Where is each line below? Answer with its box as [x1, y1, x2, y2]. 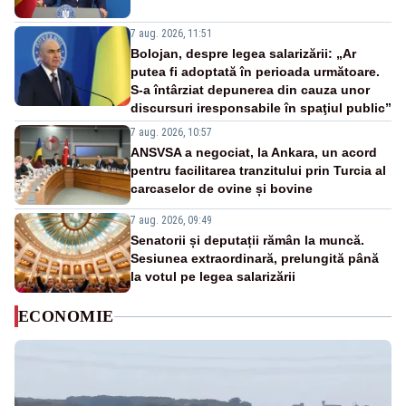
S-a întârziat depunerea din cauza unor [130, 82, 370, 98]
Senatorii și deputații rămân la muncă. [130, 233, 364, 248]
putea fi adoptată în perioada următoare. [130, 64, 380, 80]
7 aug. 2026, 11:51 [130, 27, 212, 41]
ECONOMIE [18, 307, 114, 326]
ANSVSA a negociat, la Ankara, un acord [130, 145, 377, 160]
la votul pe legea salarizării [130, 269, 295, 285]
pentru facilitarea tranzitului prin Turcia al [130, 163, 386, 179]
